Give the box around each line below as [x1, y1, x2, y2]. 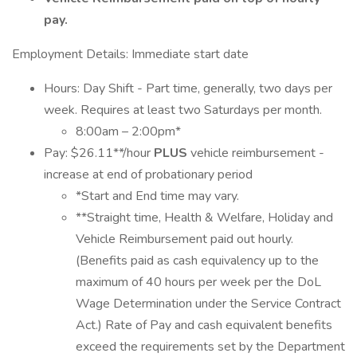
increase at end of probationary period [44, 166, 253, 183]
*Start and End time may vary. [76, 187, 239, 205]
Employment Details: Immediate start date [12, 45, 249, 63]
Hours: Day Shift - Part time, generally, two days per [44, 80, 332, 97]
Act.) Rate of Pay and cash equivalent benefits [76, 316, 332, 334]
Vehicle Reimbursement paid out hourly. [76, 230, 293, 248]
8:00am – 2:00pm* [76, 123, 181, 140]
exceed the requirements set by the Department [76, 338, 345, 355]
